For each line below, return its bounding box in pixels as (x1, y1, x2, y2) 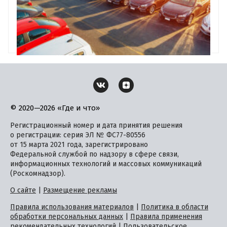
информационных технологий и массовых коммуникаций (10, 160, 202, 168)
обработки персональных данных (10, 212, 123, 221)
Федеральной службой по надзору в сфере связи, (10, 150, 179, 159)
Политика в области (141, 203, 208, 211)
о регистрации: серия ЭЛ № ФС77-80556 (10, 131, 145, 139)
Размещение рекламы (43, 186, 117, 195)
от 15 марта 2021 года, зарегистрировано (10, 140, 148, 149)
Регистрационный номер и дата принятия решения (10, 121, 182, 130)
